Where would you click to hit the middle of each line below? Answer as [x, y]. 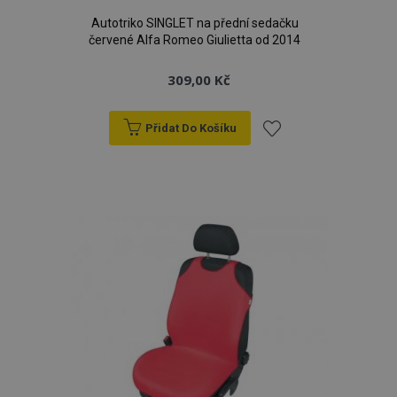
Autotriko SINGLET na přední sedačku [195, 23]
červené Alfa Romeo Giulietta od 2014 [195, 40]
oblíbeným [300, 230]
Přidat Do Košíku [191, 128]
